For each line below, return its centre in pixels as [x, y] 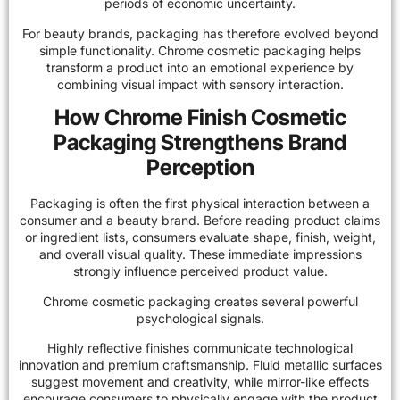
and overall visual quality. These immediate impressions [200, 254]
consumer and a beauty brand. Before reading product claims [200, 221]
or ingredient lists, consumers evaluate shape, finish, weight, [200, 237]
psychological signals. [200, 318]
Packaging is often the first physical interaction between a [200, 204]
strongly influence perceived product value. [200, 271]
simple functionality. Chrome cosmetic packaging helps [200, 50]
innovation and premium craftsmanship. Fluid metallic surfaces [200, 364]
